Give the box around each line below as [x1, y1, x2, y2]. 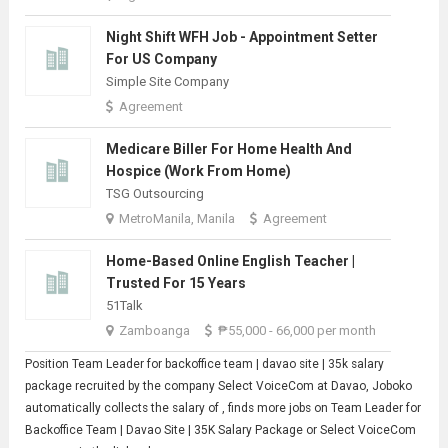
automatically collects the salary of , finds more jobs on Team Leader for [24, 400, 421, 415]
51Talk [105, 297, 143, 313]
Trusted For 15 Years [105, 274, 246, 291]
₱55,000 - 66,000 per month [217, 322, 376, 338]
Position [24, 356, 72, 371]
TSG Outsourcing [105, 185, 204, 201]
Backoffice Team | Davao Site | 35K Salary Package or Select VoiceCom [24, 422, 416, 437]
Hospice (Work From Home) [105, 162, 291, 179]
